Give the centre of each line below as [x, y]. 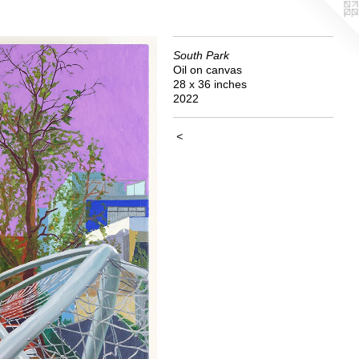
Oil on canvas [208, 70]
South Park [201, 55]
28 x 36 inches [210, 84]
